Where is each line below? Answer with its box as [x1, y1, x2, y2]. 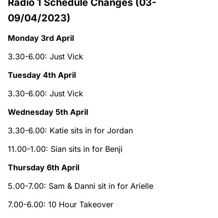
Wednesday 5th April [8, 107, 88, 117]
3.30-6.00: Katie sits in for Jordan [8, 125, 133, 135]
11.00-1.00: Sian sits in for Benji [8, 144, 123, 154]
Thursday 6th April [8, 162, 79, 172]
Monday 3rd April [8, 33, 74, 43]
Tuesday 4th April [8, 70, 76, 80]
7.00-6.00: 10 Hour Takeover [8, 199, 113, 209]
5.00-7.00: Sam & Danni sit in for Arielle [8, 181, 153, 191]
